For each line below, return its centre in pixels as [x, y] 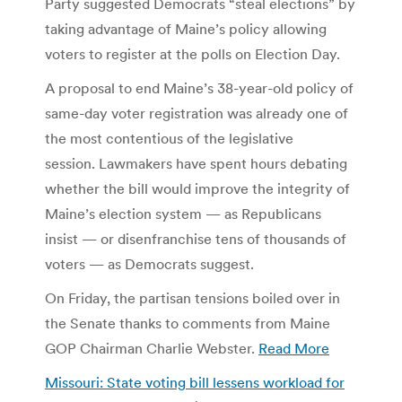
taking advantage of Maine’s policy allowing [186, 28]
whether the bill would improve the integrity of [197, 188]
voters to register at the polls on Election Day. [192, 53]
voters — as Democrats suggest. [149, 263]
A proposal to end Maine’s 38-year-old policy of [199, 87]
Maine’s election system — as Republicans [183, 213]
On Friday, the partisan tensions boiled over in [192, 297]
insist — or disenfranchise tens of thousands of [196, 238]
